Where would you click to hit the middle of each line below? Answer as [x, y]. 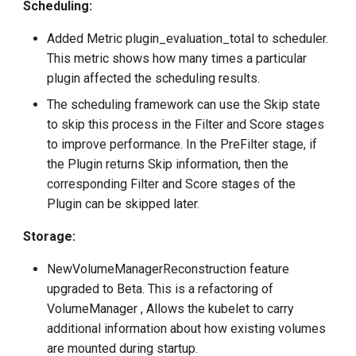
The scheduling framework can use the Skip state [184, 105]
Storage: [50, 237]
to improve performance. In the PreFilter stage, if [182, 145]
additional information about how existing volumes [187, 329]
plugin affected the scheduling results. [154, 79]
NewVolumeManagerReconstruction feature [168, 269]
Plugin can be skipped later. [124, 204]
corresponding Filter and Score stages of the [172, 184]
